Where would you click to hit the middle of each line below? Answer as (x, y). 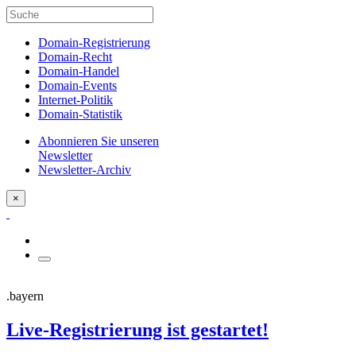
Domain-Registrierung (94, 43)
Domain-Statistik (80, 114)
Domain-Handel (79, 71)
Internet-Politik (75, 100)
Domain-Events (77, 85)
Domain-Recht (75, 57)
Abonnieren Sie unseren (99, 141)
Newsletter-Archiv (85, 170)
